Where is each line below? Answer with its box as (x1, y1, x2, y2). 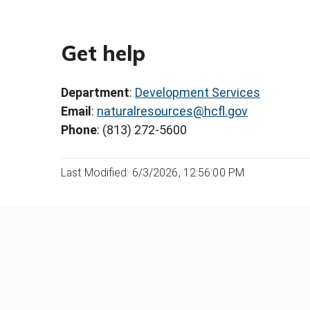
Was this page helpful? (60, 259, 187, 275)
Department (61, 85, 129, 100)
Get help (61, 39, 145, 66)
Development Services (135, 85, 260, 100)
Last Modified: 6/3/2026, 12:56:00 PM (61, 166, 245, 180)
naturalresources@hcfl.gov (97, 104, 248, 119)
